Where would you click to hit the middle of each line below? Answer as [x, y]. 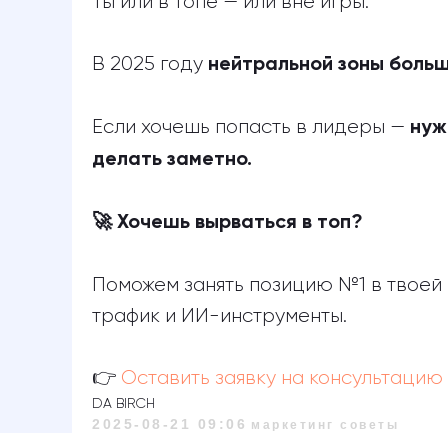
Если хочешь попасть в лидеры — [251, 127]
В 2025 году [150, 64]
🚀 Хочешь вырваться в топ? [227, 223]
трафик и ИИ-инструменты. [219, 316]
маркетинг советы [325, 425]
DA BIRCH [123, 404]
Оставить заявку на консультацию [282, 378]
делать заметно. [172, 160]
